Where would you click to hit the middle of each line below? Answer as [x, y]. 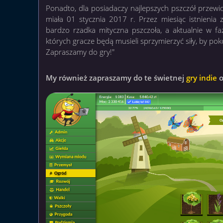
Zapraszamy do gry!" [80, 52]
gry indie [202, 78]
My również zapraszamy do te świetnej [116, 78]
